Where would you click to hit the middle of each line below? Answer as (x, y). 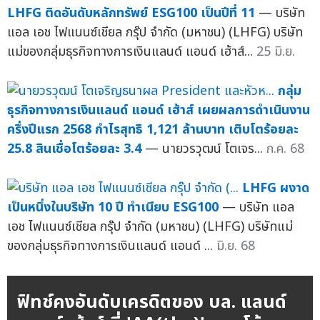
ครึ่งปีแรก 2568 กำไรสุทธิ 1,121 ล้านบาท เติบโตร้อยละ (153, 129)
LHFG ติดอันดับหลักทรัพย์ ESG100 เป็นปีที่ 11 (131, 13)
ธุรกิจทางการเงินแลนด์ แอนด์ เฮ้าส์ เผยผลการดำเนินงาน (159, 110)
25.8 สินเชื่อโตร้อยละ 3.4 (74, 149)
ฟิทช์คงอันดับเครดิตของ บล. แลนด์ (151, 302)
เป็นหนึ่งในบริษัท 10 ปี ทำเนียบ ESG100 (113, 207)
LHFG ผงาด (276, 188)
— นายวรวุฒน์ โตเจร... (206, 149)
